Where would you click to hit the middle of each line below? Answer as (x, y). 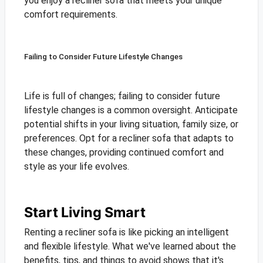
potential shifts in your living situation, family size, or (131, 124)
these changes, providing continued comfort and (124, 153)
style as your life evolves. (76, 167)
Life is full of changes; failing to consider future (122, 96)
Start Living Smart (85, 213)
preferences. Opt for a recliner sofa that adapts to (129, 139)
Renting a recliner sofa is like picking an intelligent (126, 232)
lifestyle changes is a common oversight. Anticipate (131, 110)
